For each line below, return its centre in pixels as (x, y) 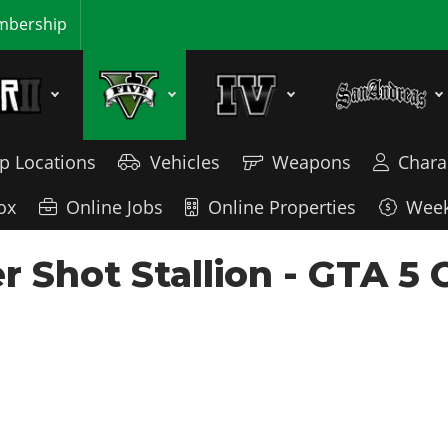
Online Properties (282, 206)
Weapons (311, 161)
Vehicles (185, 161)
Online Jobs (114, 206)
